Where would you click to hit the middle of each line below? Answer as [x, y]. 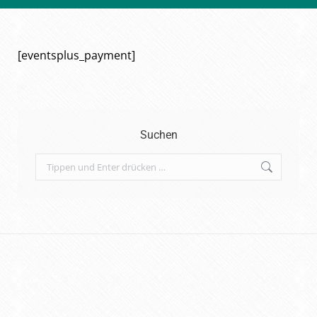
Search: [50, 161]
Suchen [158, 135]
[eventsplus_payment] [76, 55]
